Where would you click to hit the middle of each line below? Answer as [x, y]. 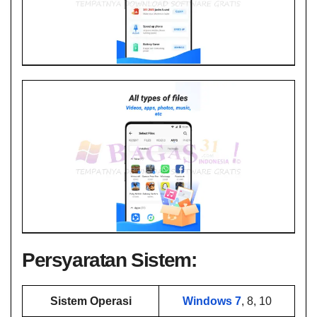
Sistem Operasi [91, 301]
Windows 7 [212, 301]
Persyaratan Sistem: [109, 260]
